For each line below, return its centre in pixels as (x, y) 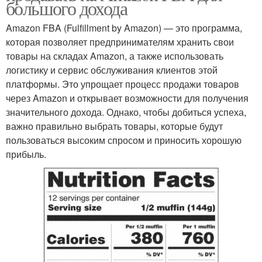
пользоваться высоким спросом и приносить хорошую (124, 140)
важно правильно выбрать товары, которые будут (114, 126)
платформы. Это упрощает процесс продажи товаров (123, 84)
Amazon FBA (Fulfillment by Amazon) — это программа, (124, 27)
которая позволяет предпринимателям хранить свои (120, 42)
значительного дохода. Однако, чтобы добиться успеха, (126, 112)
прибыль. (26, 154)
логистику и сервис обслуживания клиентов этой (112, 70)
